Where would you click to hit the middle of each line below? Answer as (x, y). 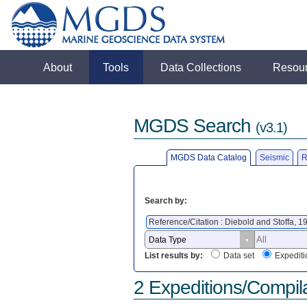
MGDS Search (194, 126)
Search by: (165, 200)
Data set (238, 256)
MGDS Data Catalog (209, 157)
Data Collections (201, 67)
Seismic (274, 157)
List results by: (173, 256)
